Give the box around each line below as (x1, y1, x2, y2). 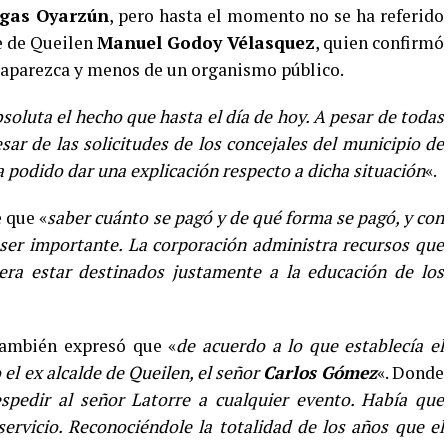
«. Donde (376, 361, 444, 384)
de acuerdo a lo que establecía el (176, 334, 444, 357)
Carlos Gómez (262, 361, 377, 384)
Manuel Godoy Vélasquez (96, 31, 315, 54)
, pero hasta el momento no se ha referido (109, 4, 445, 27)
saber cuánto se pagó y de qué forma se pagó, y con (47, 206, 445, 229)
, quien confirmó (314, 31, 445, 54)
